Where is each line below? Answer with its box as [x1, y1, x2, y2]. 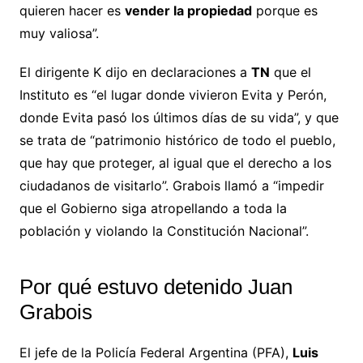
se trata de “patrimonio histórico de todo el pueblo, [19, 132, 335, 149]
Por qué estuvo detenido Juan [19, 275, 293, 300]
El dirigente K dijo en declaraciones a [19, 64, 251, 81]
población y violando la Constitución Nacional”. [19, 223, 309, 240]
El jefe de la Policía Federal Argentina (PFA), [19, 344, 293, 361]
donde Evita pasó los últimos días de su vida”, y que [19, 109, 339, 126]
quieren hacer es [19, 2, 125, 19]
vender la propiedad [124, 2, 252, 19]
